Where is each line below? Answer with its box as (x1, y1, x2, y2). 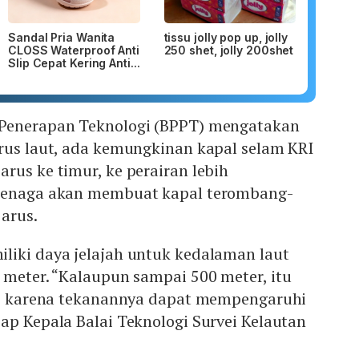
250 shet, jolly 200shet (163, 43, 294, 58)
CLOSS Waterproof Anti (8, 43, 139, 58)
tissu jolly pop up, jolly (163, 30, 288, 45)
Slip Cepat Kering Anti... (8, 56, 140, 71)
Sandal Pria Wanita (8, 30, 115, 45)
